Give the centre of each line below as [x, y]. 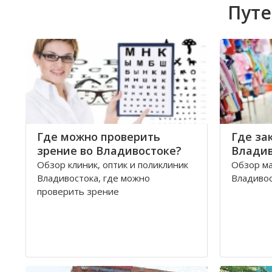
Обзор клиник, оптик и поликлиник [113, 165]
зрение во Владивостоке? [109, 151]
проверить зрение [78, 191]
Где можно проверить [99, 137]
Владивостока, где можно [93, 178]
